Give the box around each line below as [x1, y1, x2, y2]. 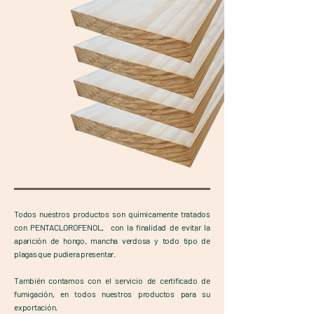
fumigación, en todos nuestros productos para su [14, 289, 210, 299]
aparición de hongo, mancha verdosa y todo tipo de [14, 235, 210, 245]
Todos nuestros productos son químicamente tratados [14, 209, 210, 219]
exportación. [14, 302, 58, 312]
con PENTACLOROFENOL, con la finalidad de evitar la [14, 222, 210, 232]
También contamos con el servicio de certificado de [14, 275, 210, 285]
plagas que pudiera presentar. [14, 249, 116, 259]
